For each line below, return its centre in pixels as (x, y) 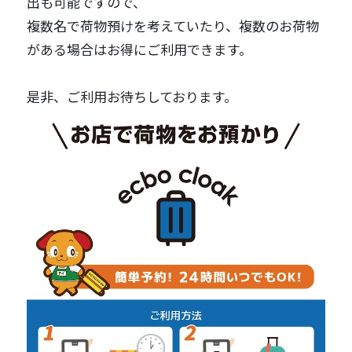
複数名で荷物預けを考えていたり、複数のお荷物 (173, 26)
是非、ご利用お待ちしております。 (132, 97)
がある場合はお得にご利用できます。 (140, 49)
